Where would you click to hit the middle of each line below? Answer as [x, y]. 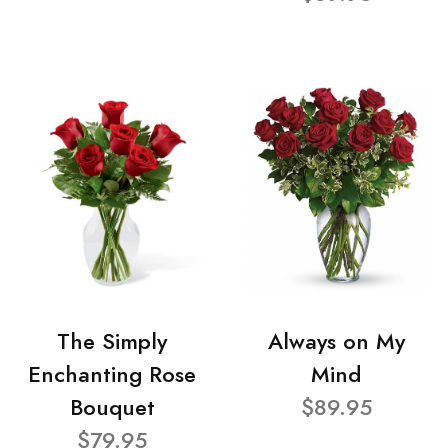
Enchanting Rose [112, 374]
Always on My [336, 341]
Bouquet [112, 407]
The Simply [112, 341]
